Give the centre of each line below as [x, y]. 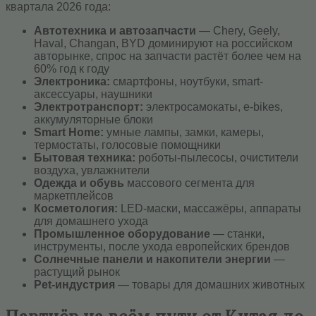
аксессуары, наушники [93, 95]
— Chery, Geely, [238, 31]
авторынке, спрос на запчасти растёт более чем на [168, 56]
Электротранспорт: [89, 107]
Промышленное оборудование [122, 234]
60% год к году [72, 69]
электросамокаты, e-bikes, [213, 107]
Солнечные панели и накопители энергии [152, 260]
